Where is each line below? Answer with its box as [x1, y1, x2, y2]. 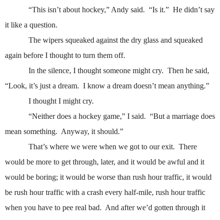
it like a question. [5, 21, 57, 29]
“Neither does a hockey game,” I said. [28, 112, 146, 121]
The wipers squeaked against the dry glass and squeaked [28, 36, 203, 45]
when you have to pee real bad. [5, 203, 102, 212]
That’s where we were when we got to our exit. [28, 142, 175, 151]
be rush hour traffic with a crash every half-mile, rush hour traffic [5, 188, 205, 197]
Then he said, [167, 66, 209, 75]
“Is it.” [149, 5, 169, 14]
